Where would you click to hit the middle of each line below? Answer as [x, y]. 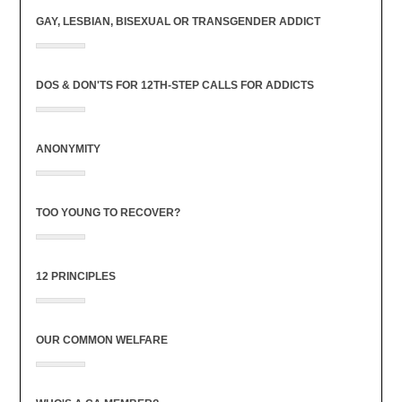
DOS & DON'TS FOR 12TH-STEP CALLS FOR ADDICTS [175, 85]
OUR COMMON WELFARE [101, 340]
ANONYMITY [68, 149]
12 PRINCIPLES [75, 276]
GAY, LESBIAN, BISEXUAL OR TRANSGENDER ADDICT [178, 21]
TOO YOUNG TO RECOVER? [108, 212]
